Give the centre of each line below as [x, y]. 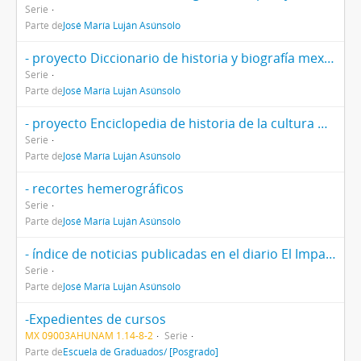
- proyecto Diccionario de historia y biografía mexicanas [329, 58]
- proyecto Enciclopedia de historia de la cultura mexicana [323, 123]
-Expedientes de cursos [95, 319]
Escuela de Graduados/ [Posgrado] [141, 351]
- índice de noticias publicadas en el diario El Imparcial [331, 254]
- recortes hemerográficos [104, 189]
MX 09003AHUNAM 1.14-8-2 [89, 335]
